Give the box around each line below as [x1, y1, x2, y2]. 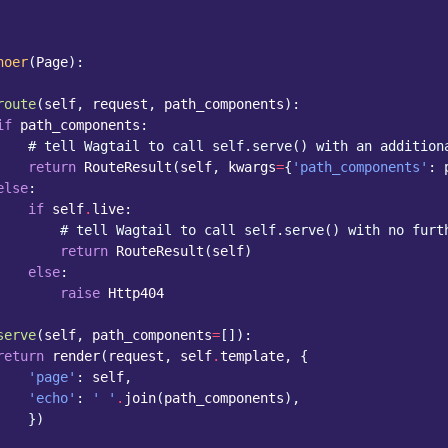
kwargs [228, 159, 276, 175]
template [220, 348, 284, 364]
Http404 [108, 285, 164, 301]
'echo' [28, 390, 76, 406]
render [52, 348, 100, 364]
